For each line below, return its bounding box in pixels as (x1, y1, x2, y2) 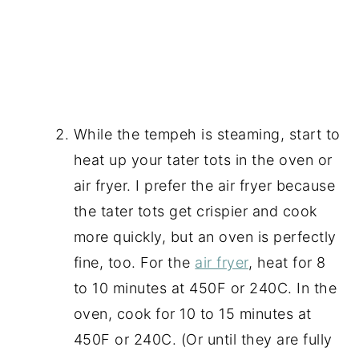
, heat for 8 (248, 253, 326, 271)
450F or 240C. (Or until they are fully (73, 330, 333, 348)
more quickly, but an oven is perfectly (73, 228, 337, 245)
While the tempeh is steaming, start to (73, 125, 341, 143)
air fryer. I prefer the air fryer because (73, 176, 336, 194)
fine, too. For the (73, 253, 196, 271)
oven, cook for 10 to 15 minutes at (73, 305, 312, 322)
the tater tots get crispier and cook (73, 202, 317, 220)
